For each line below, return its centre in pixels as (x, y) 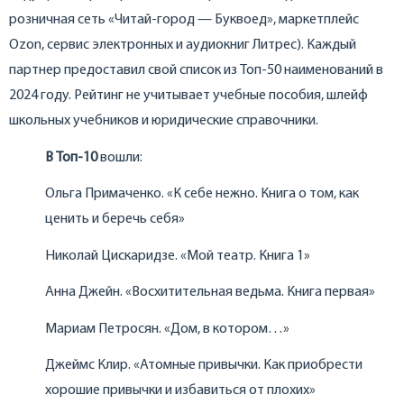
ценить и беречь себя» (115, 220)
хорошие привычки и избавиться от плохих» (180, 391)
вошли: (120, 157)
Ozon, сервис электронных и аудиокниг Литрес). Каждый (183, 46)
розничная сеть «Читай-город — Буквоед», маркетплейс (184, 20)
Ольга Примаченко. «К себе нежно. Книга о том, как (202, 194)
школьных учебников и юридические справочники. (164, 121)
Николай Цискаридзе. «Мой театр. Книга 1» (178, 256)
